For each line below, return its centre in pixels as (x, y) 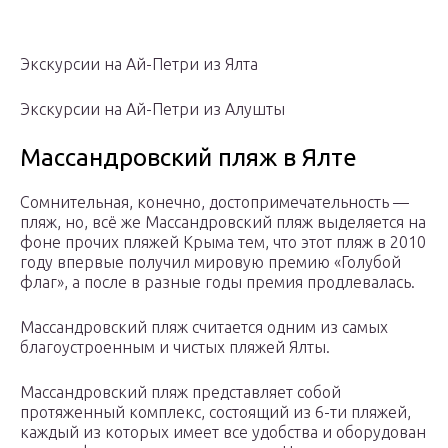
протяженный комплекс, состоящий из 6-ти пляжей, (215, 412)
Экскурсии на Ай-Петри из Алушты (152, 109)
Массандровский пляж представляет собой (180, 392)
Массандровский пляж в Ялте (188, 158)
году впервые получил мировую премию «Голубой (210, 262)
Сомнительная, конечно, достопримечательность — (214, 202)
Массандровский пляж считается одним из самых (204, 327)
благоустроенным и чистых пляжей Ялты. (175, 347)
